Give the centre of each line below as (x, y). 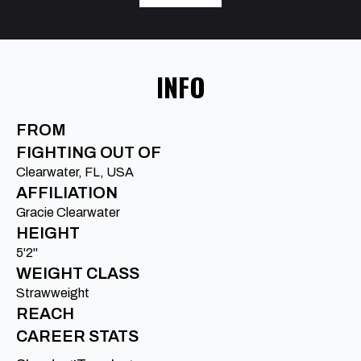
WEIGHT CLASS (78, 274)
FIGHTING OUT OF (89, 153)
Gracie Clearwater (68, 213)
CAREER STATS (77, 336)
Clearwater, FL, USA (75, 172)
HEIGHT (48, 233)
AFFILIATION (67, 193)
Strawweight (53, 293)
